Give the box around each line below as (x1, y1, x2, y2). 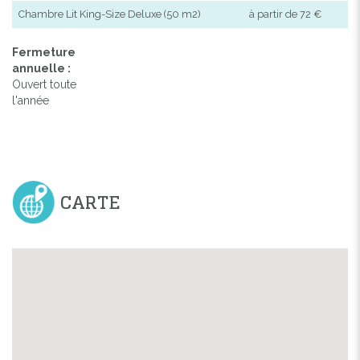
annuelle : (12, 61, 71, 75)
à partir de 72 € (249, 7, 322, 20)
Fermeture (12, 45, 76, 59)
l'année (12, 93, 49, 107)
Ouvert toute (12, 77, 76, 91)
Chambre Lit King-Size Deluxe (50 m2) (18, 7, 201, 20)
